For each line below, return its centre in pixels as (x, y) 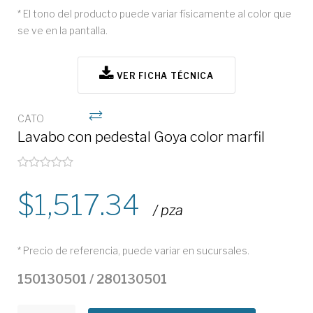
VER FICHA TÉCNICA (163, 76)
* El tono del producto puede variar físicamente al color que (154, 14)
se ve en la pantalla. (63, 30)
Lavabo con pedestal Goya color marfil (141, 137)
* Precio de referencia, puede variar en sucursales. (133, 250)
